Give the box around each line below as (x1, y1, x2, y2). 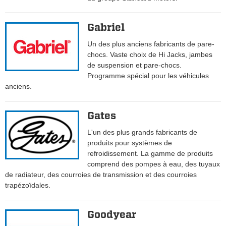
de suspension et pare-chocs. (87, 61, 182, 70)
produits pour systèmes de (87, 139, 173, 147)
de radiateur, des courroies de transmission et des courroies (5, 171, 197, 179)
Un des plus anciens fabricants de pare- (87, 40, 215, 48)
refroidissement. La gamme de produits (87, 149, 213, 158)
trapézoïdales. (5, 181, 54, 190)
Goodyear (87, 208, 137, 221)
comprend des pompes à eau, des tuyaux (87, 160, 220, 168)
